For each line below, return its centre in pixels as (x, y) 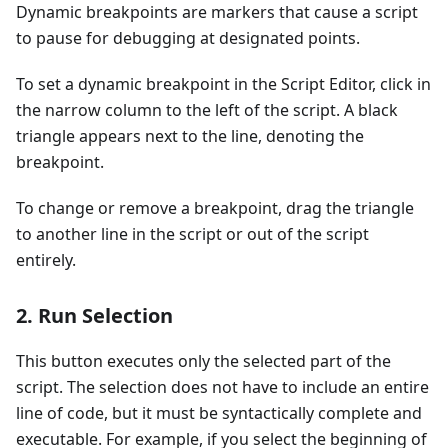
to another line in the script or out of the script (192, 234)
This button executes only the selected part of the (203, 361)
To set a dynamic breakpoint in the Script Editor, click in (223, 84)
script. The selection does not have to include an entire (222, 387)
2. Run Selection (94, 316)
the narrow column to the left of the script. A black (207, 110)
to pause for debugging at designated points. (188, 38)
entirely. (46, 260)
